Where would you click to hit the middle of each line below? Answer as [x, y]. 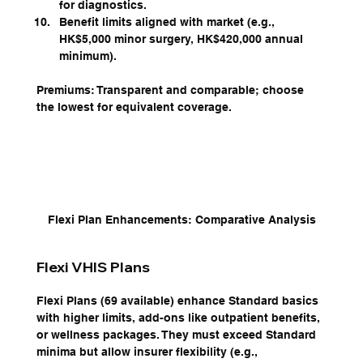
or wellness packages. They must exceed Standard [177, 335]
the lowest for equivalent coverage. [134, 107]
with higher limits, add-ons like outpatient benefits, [179, 318]
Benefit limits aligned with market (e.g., [168, 21]
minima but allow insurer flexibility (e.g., [148, 352]
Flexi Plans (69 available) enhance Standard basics [179, 301]
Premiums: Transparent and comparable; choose [171, 90]
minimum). [88, 56]
